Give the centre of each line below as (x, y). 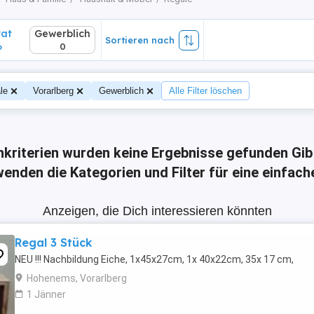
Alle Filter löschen (205, 91)
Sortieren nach (140, 40)
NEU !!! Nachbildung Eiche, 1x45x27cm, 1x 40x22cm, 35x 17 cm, (154, 259)
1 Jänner (46, 294)
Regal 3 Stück (54, 243)
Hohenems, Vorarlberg (77, 278)
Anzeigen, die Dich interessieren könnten (157, 211)
